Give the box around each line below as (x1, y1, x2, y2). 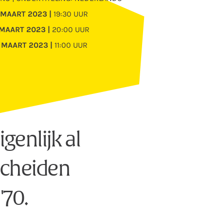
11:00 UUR (52, 41, 88, 50)
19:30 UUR (52, 10, 89, 18)
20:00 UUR (50, 25, 90, 34)
